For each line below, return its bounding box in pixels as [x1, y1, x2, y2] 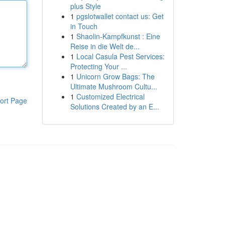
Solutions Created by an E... [70, 101, 159, 111]
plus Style [70, 1, 101, 11]
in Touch [70, 21, 97, 31]
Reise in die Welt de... [70, 41, 140, 51]
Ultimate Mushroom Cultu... [70, 81, 157, 91]
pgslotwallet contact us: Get [76, 11, 164, 21]
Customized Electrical [76, 91, 145, 101]
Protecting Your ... [70, 61, 127, 71]
